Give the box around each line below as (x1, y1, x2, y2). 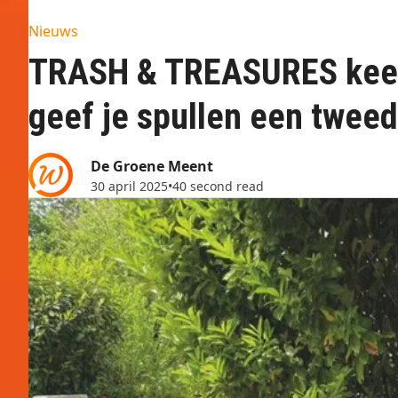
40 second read (172, 177, 264, 195)
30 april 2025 (91, 177, 168, 195)
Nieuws (28, 21, 78, 41)
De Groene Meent (91, 155, 213, 176)
